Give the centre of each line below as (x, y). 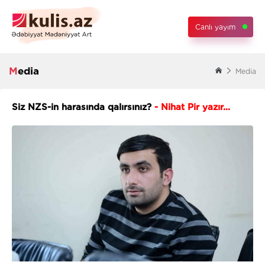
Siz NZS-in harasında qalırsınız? (82, 107)
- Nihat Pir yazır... (191, 107)
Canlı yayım (215, 27)
